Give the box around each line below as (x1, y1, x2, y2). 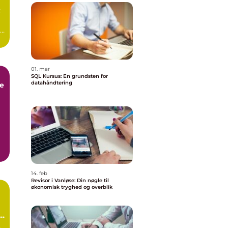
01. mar (31, 66, 50, 72)
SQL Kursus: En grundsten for (31, 73, 108, 79)
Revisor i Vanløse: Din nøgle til (31, 177, 109, 184)
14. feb (31, 170, 47, 177)
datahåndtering (31, 79, 72, 86)
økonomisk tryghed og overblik (31, 184, 112, 190)
